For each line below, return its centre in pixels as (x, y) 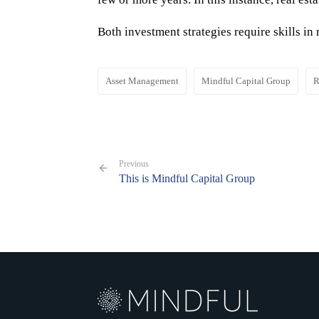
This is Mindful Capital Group (187, 178)
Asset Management (142, 81)
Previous (134, 164)
